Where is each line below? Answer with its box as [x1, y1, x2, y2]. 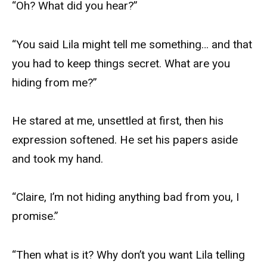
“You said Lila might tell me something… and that [12, 37, 252, 51]
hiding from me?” [12, 75, 97, 89]
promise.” [12, 209, 58, 223]
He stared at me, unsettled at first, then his [12, 114, 223, 128]
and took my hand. [12, 152, 103, 166]
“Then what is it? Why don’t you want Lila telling [12, 247, 245, 262]
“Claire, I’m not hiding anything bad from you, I [12, 190, 239, 204]
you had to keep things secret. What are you [12, 56, 230, 70]
